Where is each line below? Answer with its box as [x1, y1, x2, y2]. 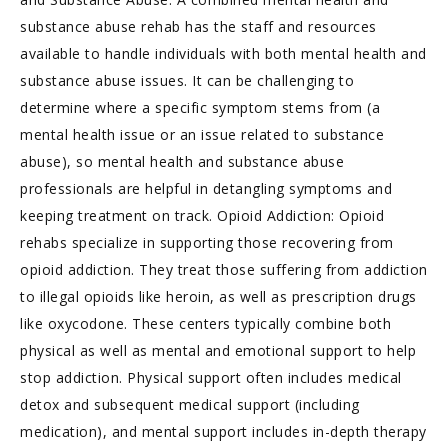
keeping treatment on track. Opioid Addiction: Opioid [20, 206, 384, 225]
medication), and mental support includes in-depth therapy [20, 422, 427, 441]
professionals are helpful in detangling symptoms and [20, 179, 392, 198]
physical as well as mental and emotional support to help [20, 341, 416, 360]
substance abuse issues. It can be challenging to [20, 71, 354, 90]
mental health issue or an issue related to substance [20, 125, 384, 144]
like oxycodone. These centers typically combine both [20, 314, 391, 333]
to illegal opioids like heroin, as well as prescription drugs [20, 287, 417, 306]
